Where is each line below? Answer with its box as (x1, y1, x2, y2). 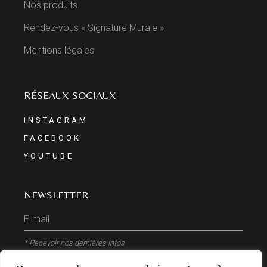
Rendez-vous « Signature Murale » (24, 22, 164, 34)
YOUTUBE (24, 151, 74, 161)
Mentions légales (24, 45, 95, 57)
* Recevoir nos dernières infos (24, 238, 125, 248)
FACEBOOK (24, 133, 81, 143)
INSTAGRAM (24, 116, 88, 125)
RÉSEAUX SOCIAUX (24, 89, 117, 102)
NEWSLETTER (24, 188, 89, 201)
